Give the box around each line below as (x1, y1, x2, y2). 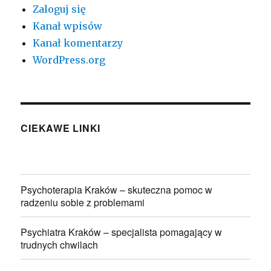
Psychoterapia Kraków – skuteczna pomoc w (21, 182, 213, 197)
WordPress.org (33, 54, 106, 67)
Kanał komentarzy (33, 37, 123, 50)
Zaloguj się (33, 3, 86, 16)
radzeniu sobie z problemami (21, 195, 145, 209)
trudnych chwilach (21, 237, 99, 252)
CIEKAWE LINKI (21, 121, 101, 135)
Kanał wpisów (33, 20, 103, 33)
